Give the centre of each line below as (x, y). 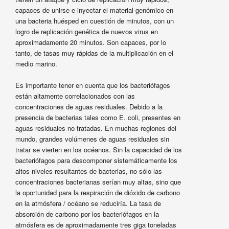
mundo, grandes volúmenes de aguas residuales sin (92, 139)
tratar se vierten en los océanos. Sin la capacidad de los (98, 149)
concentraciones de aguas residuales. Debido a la (89, 106)
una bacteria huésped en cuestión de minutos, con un (94, 20)
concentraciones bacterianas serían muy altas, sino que (98, 181)
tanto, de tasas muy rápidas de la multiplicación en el (94, 53)
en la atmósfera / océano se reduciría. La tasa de (88, 203)
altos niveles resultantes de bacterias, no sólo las (88, 171)
